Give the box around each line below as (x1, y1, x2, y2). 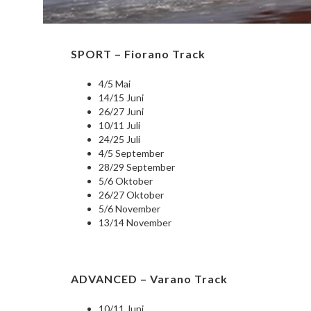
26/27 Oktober (99, 189, 164, 201)
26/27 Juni (99, 106, 144, 118)
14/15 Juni (99, 92, 144, 104)
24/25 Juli (99, 133, 142, 146)
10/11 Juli (99, 119, 142, 132)
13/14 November (99, 217, 174, 229)
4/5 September (99, 147, 166, 160)
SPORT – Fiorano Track (71, 47, 205, 61)
